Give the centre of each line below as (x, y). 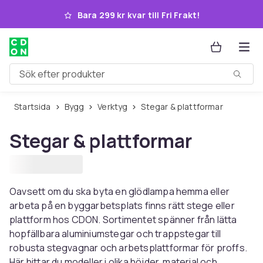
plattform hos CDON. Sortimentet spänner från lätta (123, 220)
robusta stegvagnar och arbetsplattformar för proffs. (128, 248)
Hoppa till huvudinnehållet (86, 14)
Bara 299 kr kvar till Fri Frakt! (139, 15)
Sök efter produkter (52, 78)
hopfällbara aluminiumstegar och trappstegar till (115, 234)
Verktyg (115, 107)
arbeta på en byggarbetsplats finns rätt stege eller (122, 205)
